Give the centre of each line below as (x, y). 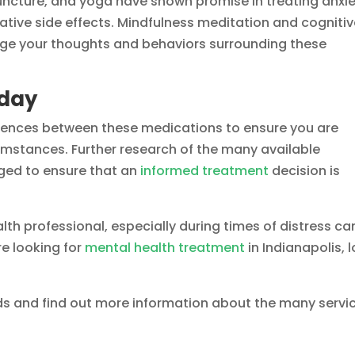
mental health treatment (165, 248)
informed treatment (205, 171)
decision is (305, 171)
